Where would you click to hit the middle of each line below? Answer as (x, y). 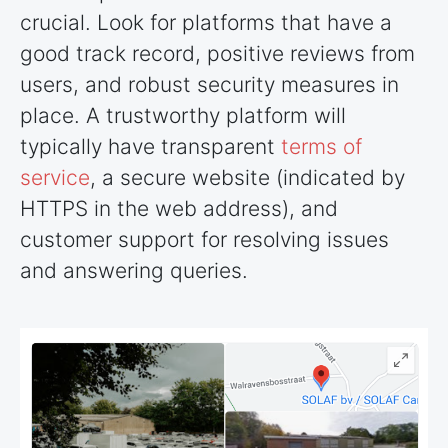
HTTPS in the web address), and (179, 208)
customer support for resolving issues (204, 239)
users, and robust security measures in (209, 84)
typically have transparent (150, 146)
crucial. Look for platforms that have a (206, 22)
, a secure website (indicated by (247, 177)
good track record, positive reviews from (217, 53)
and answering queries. (134, 270)
